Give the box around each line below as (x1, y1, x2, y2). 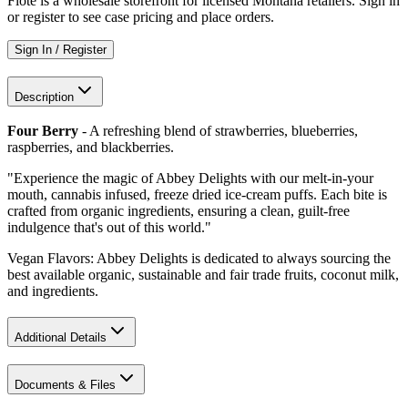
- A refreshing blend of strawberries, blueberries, (82, 123, 358, 139)
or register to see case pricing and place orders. (7, 8, 274, 25)
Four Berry (7, 123, 82, 139)
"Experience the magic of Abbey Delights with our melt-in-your (7, 170, 373, 187)
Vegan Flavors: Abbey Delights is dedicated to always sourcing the (7, 250, 391, 267)
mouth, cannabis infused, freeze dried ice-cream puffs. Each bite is (7, 187, 387, 203)
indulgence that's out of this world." (7, 219, 211, 236)
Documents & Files (15, 377, 116, 392)
